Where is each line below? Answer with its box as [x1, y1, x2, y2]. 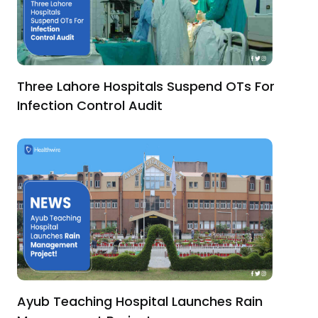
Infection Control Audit [17, 96, 163, 114]
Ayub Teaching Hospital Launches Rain [17, 292, 263, 310]
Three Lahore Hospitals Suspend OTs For [17, 77, 275, 95]
